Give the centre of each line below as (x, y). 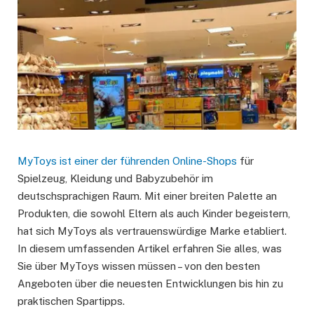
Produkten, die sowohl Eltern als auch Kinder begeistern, (154, 214)
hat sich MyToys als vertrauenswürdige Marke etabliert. (152, 231)
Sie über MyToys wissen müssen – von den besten (139, 266)
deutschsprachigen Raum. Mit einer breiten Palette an (147, 196)
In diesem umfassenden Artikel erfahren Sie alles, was (150, 249)
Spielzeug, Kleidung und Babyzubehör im (115, 179)
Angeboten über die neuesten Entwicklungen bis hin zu (150, 284)
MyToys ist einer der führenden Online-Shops (127, 161)
